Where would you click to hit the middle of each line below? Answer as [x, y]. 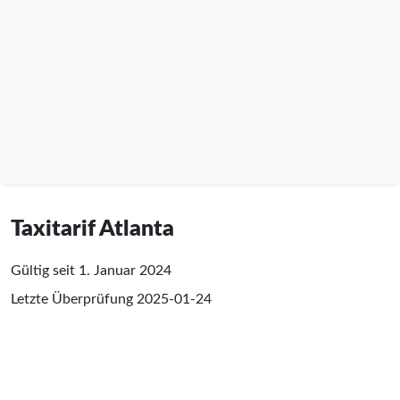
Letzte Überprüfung [74, 299]
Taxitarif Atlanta [92, 229]
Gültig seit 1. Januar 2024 [91, 270]
